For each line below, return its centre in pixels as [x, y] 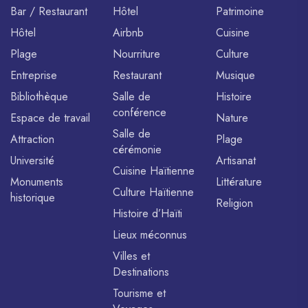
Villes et [132, 256]
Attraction [32, 139]
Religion [234, 203]
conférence [140, 112]
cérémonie [137, 149]
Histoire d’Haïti [148, 213]
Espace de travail [50, 118]
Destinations [141, 272]
